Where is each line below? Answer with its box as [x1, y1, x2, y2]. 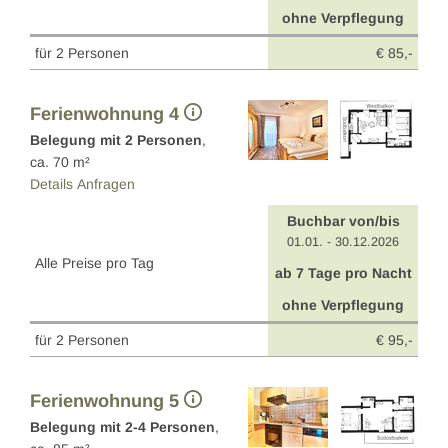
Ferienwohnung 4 [30, 104, 179, 125]
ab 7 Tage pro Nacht [274, 265, 412, 282]
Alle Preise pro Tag [35, 255, 154, 272]
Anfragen [77, 176, 135, 193]
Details [30, 176, 73, 193]
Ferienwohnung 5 [30, 391, 179, 412]
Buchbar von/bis [286, 213, 400, 230]
